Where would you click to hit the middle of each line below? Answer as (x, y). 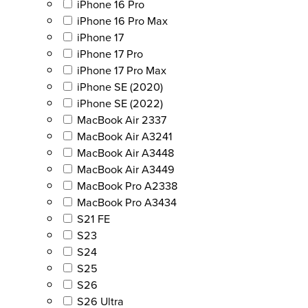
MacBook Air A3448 (125, 152)
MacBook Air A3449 (126, 169)
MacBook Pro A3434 (127, 202)
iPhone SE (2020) (120, 86)
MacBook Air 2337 (122, 119)
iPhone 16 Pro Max (122, 20)
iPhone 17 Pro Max (122, 70)
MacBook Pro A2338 (127, 185)
